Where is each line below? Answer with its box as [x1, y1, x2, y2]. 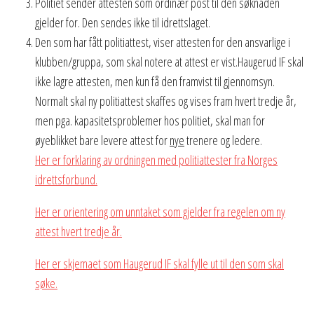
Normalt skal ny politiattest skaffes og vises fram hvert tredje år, [35, 92, 296, 109]
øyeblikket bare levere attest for [35, 131, 170, 149]
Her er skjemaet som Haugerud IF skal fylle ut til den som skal [35, 254, 284, 272]
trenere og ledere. [184, 131, 262, 149]
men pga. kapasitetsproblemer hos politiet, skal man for [35, 111, 265, 129]
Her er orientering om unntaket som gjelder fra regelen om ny [35, 203, 285, 220]
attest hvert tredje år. [35, 222, 122, 240]
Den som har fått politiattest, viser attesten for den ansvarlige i [35, 33, 290, 50]
